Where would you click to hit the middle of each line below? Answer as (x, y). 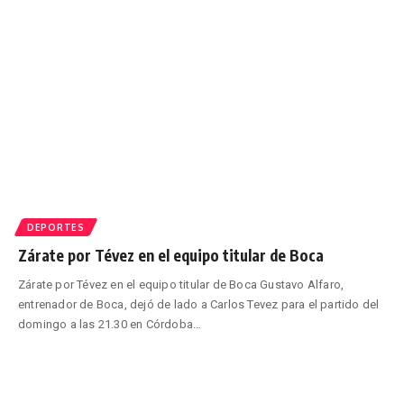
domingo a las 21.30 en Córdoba (106, 324)
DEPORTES (56, 227)
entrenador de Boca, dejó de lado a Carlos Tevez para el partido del (199, 304)
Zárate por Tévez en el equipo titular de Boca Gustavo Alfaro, (181, 284)
